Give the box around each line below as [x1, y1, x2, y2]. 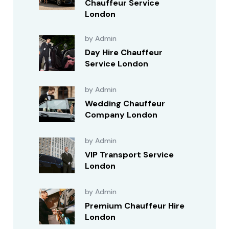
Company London [85, 109, 158, 120]
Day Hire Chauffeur [85, 47, 163, 58]
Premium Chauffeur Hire [85, 200, 185, 211]
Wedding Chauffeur [85, 98, 166, 109]
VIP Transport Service [85, 149, 174, 160]
